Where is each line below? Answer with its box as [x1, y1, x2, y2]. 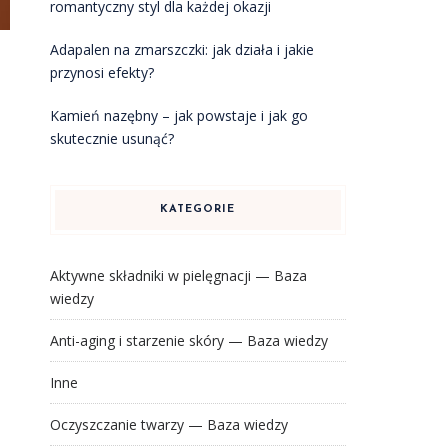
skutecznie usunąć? [49, 129, 174, 148]
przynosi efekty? [49, 63, 154, 82]
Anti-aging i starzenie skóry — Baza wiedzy [49, 331, 328, 350]
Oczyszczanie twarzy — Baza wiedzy [49, 415, 288, 434]
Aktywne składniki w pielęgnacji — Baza [49, 266, 307, 285]
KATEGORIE [160, 204, 236, 215]
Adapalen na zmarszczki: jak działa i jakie [49, 40, 314, 59]
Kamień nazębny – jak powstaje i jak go [49, 106, 308, 125]
